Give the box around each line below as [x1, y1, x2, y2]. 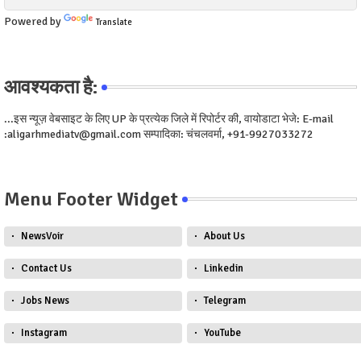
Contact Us [21, 262, 72, 276]
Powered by [4, 15, 64, 29]
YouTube [204, 326, 241, 340]
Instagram [21, 326, 67, 340]
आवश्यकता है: [4, 75, 98, 100]
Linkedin [204, 262, 243, 276]
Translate [96, 17, 132, 28]
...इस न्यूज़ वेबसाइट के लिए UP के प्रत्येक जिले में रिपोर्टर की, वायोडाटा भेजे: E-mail [4, 112, 334, 127]
